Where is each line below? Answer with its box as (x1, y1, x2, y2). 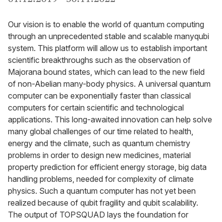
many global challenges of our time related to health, (8, 126, 193, 136)
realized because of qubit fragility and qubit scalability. (8, 198, 198, 208)
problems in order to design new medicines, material (8, 150, 191, 160)
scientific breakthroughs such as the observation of (8, 55, 191, 65)
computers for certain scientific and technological (8, 103, 184, 112)
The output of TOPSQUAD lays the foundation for (8, 210, 188, 220)
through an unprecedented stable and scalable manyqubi (8, 31, 209, 41)
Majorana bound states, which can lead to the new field (8, 67, 205, 77)
